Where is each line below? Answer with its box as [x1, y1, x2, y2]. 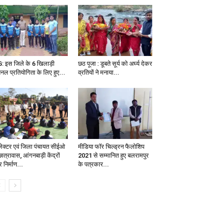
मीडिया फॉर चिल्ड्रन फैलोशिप [78, 143, 144, 151]
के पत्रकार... [78, 161, 109, 168]
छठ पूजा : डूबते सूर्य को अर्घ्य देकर [78, 60, 152, 68]
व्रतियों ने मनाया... [78, 69, 119, 77]
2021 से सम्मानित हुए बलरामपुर [78, 152, 149, 160]
